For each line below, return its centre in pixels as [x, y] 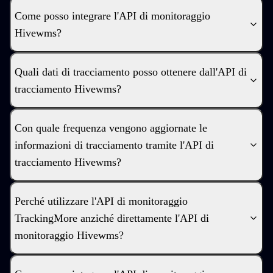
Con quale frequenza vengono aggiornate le [111, 128]
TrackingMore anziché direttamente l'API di [112, 218]
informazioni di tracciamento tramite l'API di [114, 145]
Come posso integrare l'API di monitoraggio [112, 16]
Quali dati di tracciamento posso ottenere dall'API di [131, 72]
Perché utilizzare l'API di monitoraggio [101, 201]
